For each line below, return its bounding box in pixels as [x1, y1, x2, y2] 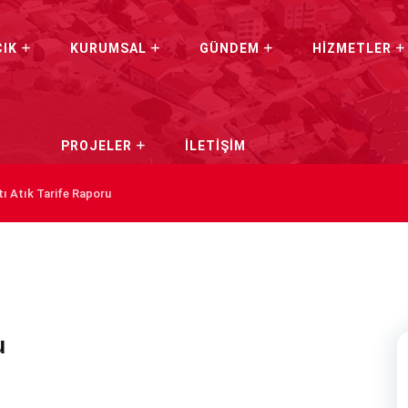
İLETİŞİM [184, 138, 246, 153]
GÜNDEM [199, 41, 260, 56]
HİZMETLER [311, 41, 392, 56]
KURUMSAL [69, 41, 147, 56]
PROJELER [60, 138, 132, 153]
